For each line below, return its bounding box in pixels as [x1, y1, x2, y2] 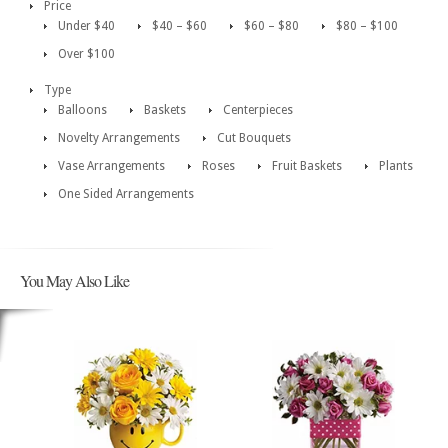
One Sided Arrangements [58, 187, 194, 202]
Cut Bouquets [217, 131, 291, 146]
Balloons [58, 103, 107, 118]
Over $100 [58, 47, 115, 62]
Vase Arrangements [58, 159, 165, 174]
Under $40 [58, 19, 115, 34]
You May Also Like [20, 270, 129, 292]
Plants [379, 159, 413, 174]
